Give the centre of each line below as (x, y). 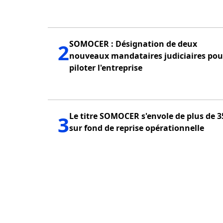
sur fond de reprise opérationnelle (137, 128)
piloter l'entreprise (106, 68)
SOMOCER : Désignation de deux (133, 44)
